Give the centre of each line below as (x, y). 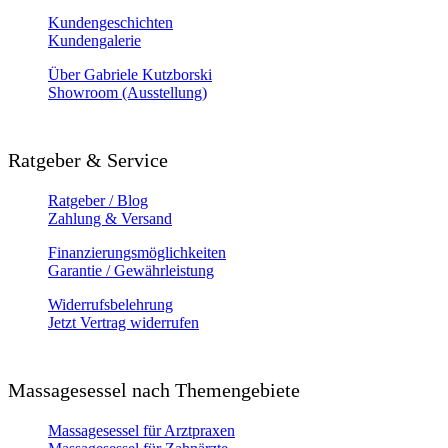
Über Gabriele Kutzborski (130, 75)
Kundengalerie (94, 41)
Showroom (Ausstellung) (127, 93)
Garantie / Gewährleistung (131, 271)
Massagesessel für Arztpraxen (141, 431)
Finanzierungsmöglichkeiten (137, 253)
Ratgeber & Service (88, 160)
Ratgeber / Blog (98, 201)
